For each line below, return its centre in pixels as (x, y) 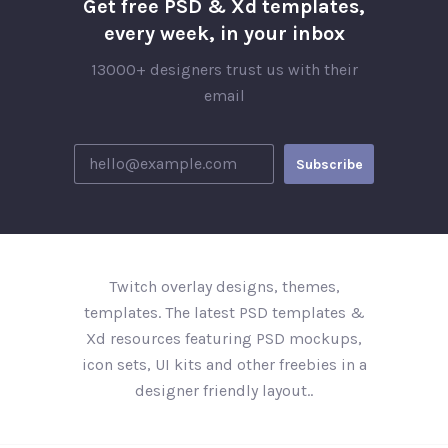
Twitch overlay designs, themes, (224, 286)
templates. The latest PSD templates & (224, 312)
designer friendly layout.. (224, 390)
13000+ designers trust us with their (224, 69)
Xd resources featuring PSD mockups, (224, 338)
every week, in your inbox (224, 33)
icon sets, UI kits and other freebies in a (224, 364)
